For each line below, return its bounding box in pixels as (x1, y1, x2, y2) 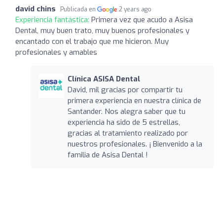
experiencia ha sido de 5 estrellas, (67, 117, 180, 127)
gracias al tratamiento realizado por (67, 128, 188, 138)
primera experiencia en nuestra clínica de (67, 95, 201, 106)
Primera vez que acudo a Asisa (91, 14, 193, 25)
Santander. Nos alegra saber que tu (67, 106, 185, 116)
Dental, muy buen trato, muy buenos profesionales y (15, 25, 189, 36)
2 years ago (119, 5, 152, 13)
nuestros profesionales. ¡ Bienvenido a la (67, 139, 202, 149)
